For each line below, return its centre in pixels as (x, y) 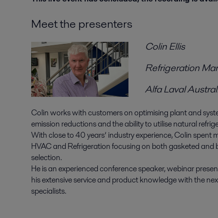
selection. (47, 157)
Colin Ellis (165, 46)
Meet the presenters (82, 24)
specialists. (49, 191)
